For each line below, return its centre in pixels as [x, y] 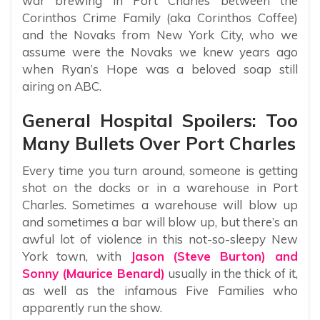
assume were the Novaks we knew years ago [160, 52]
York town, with [72, 256]
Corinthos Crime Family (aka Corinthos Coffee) [160, 18]
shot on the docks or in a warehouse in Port [160, 188]
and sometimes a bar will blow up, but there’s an [160, 222]
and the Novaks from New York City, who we [160, 35]
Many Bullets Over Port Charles [159, 144]
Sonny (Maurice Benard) [94, 274]
